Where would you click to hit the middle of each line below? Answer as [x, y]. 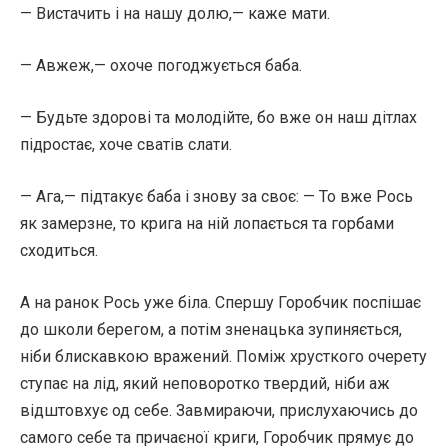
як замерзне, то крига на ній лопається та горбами [207, 223]
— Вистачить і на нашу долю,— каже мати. [175, 13]
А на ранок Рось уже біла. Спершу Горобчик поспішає [220, 302]
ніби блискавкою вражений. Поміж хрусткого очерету [223, 356]
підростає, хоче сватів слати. [126, 144]
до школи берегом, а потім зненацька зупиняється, [211, 329]
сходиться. [59, 250]
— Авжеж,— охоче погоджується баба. [161, 65]
